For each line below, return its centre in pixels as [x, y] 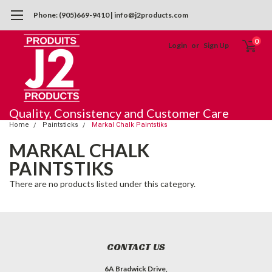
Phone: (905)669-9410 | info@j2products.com [111, 15]
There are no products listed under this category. [102, 184]
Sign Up [216, 45]
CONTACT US [136, 247]
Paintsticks [60, 125]
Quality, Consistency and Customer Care [119, 113]
